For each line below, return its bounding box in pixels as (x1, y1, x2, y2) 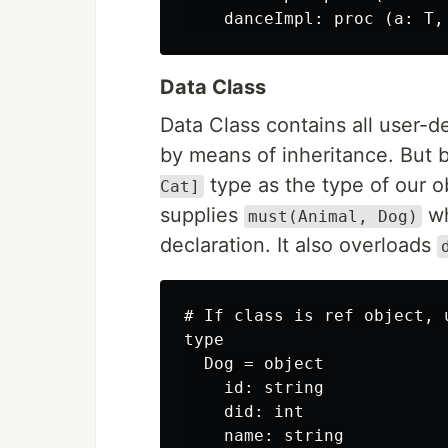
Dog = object (184, 354, 324, 373)
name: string (184, 426, 344, 445)
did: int (184, 402, 304, 421)
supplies (160, 203, 244, 227)
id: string (184, 378, 324, 397)
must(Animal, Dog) (248, 207, 418, 226)
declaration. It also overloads (160, 233, 437, 257)
